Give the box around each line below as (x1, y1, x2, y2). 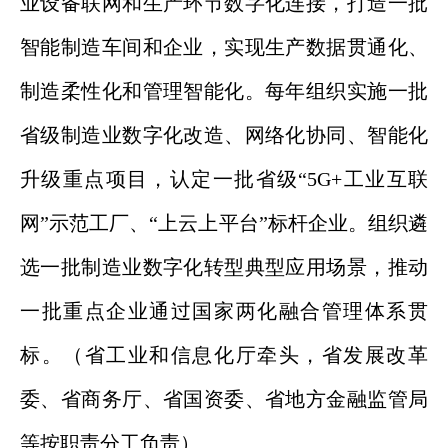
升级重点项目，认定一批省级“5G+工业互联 (20, 168, 428, 190)
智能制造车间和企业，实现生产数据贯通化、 (20, 36, 428, 58)
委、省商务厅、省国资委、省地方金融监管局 (20, 388, 428, 410)
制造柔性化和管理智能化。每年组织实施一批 (20, 80, 428, 102)
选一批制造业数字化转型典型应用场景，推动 (20, 256, 428, 278)
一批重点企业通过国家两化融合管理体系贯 (20, 300, 428, 322)
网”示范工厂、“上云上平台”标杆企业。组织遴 (20, 212, 428, 234)
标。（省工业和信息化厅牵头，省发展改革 (20, 344, 428, 366)
